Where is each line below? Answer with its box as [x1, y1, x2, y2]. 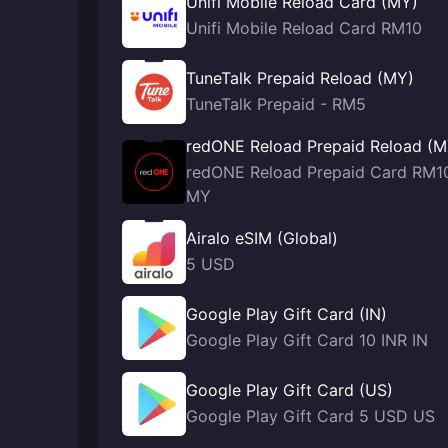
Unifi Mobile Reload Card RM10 [186, 18, 422, 38]
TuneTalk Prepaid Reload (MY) [186, 68, 414, 88]
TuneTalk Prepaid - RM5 [186, 94, 366, 114]
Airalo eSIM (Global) [186, 228, 338, 248]
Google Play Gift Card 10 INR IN [186, 330, 428, 350]
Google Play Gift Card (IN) [186, 304, 387, 324]
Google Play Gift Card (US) [186, 380, 393, 400]
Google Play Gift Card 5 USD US [186, 406, 435, 426]
